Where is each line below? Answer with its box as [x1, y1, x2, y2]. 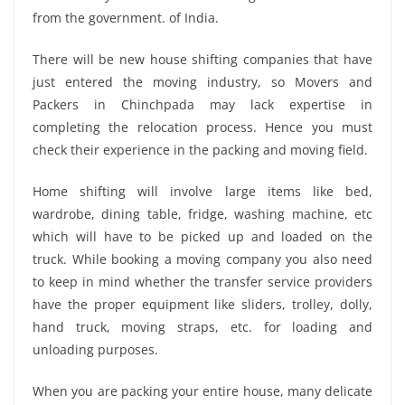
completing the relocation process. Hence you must [33, 118, 372, 136]
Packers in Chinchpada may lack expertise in [33, 95, 372, 113]
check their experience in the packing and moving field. [33, 140, 368, 158]
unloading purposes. [33, 340, 158, 358]
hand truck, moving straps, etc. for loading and [33, 317, 372, 335]
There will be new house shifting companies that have [33, 50, 372, 68]
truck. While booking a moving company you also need [33, 250, 372, 268]
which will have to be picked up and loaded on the [33, 227, 372, 245]
